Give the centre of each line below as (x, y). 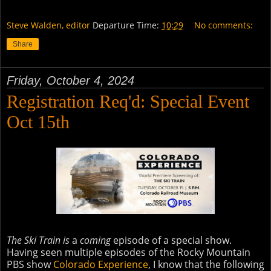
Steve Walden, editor (48, 25)
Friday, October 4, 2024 (70, 81)
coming (95, 240)
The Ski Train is (38, 240)
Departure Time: (127, 25)
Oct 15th (38, 122)
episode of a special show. (171, 240)
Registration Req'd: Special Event (128, 102)
